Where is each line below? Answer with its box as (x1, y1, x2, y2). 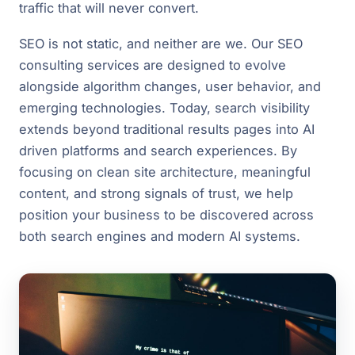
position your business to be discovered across (19, 207, 314, 223)
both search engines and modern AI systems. (19, 228, 300, 245)
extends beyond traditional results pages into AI (19, 121, 315, 138)
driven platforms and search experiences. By (19, 143, 297, 159)
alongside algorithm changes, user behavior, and (19, 78, 321, 95)
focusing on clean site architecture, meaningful (19, 164, 311, 181)
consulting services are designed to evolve (19, 57, 286, 74)
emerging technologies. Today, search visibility (19, 100, 310, 116)
